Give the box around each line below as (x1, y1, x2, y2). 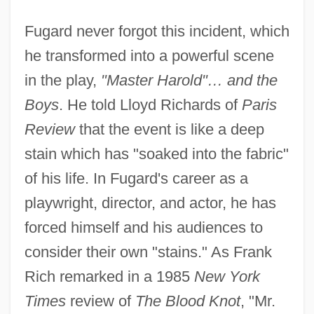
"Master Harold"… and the (100, 71, 278, 89)
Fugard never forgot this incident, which (24, 22, 289, 40)
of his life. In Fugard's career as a (24, 169, 248, 187)
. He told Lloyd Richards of (58, 95, 242, 114)
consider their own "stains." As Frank (24, 243, 272, 261)
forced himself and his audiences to (24, 218, 263, 236)
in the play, (24, 71, 101, 89)
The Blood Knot (135, 292, 240, 310)
